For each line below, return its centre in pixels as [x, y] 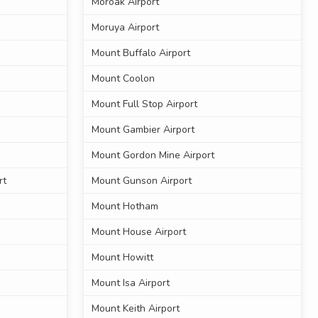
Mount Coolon [123, 79]
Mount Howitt [122, 258]
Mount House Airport [138, 232]
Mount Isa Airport [130, 283]
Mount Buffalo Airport [141, 53]
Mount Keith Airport [135, 309]
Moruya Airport [125, 28]
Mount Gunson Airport [141, 181]
